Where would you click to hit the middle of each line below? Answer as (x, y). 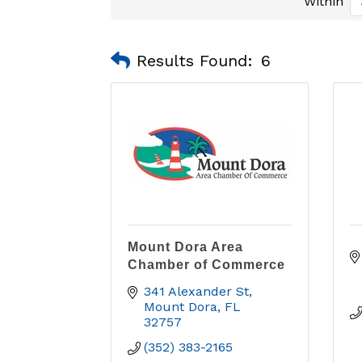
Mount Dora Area (185, 247)
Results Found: (195, 60)
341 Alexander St (196, 291)
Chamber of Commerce (206, 265)
